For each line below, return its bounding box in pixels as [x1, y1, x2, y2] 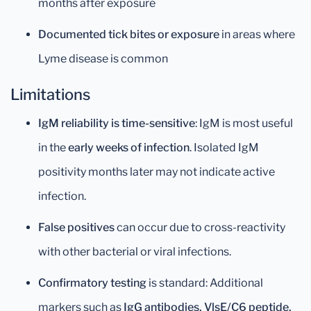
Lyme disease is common [38, 52, 168, 65]
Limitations [10, 85, 90, 103]
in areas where [219, 28, 295, 41]
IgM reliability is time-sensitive [38, 117, 195, 130]
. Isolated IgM [190, 141, 259, 154]
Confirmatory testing [38, 276, 146, 289]
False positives [38, 221, 115, 234]
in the [38, 141, 68, 154]
